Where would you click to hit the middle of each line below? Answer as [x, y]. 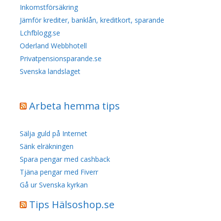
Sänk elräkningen [47, 146]
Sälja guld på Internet [54, 133]
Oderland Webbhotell [53, 45]
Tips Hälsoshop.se [72, 204]
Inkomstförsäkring [49, 7]
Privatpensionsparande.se [61, 58]
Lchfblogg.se [40, 33]
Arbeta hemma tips [74, 106]
